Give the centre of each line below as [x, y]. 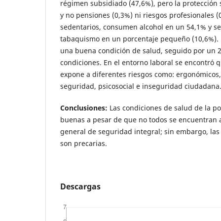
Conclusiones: [84, 108]
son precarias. [84, 143]
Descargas [80, 186]
